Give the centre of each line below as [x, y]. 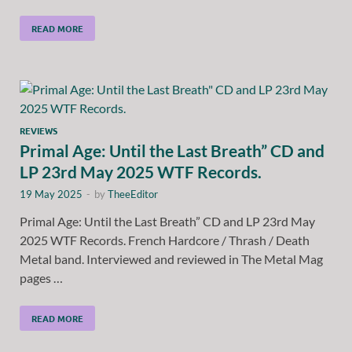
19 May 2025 [51, 194]
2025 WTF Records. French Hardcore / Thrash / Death [165, 240]
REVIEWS [38, 130]
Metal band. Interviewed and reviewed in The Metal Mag [171, 258]
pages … [41, 277]
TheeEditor [133, 194]
